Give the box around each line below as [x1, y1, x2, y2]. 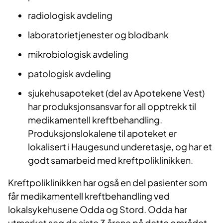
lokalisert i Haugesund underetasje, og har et [28, 141, 212, 153]
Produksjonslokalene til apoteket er [28, 127, 177, 139]
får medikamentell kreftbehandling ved [8, 190, 170, 202]
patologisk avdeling [28, 68, 111, 80]
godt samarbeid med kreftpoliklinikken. [28, 154, 193, 166]
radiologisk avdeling [28, 9, 112, 21]
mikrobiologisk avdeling [28, 48, 128, 60]
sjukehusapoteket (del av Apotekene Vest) [28, 87, 205, 99]
